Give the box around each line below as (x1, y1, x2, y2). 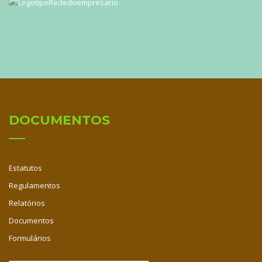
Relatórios (9, 198, 45, 209)
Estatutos (9, 163, 42, 174)
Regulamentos (9, 180, 60, 191)
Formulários (9, 233, 51, 244)
